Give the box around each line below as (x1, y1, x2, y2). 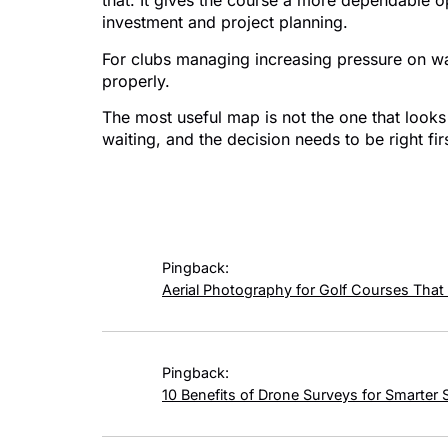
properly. (102, 70, 170, 91)
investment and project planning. (102, 12, 348, 33)
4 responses (102, 162, 305, 212)
